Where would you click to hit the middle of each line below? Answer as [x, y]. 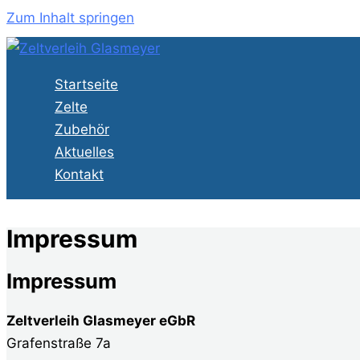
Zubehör [82, 129]
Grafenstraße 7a [59, 343]
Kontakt [79, 174]
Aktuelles [84, 152]
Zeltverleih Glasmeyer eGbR [101, 320]
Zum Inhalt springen [70, 18]
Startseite [86, 84]
